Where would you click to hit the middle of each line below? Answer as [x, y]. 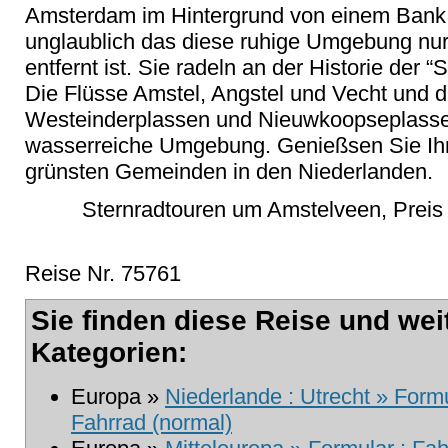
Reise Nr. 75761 [103, 273]
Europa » [118, 396]
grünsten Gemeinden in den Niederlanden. [229, 171]
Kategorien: [109, 352]
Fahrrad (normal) [151, 422]
